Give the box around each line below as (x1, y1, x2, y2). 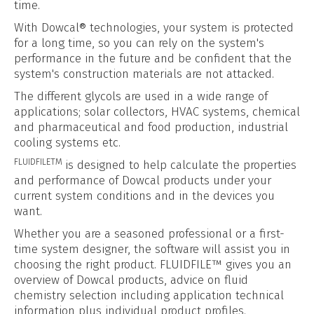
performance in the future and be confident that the (14, 51, 292, 66)
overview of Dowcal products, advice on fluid (14, 273, 248, 287)
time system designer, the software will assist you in (14, 242, 290, 257)
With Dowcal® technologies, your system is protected (14, 20, 294, 35)
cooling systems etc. (14, 135, 121, 150)
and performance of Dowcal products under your (14, 173, 271, 188)
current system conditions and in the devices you (14, 189, 275, 203)
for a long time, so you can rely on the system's (14, 36, 264, 50)
